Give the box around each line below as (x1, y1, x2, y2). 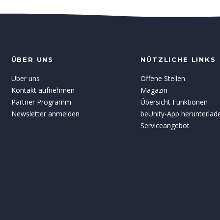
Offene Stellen (140, 74, 186, 83)
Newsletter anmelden (11, 109, 80, 119)
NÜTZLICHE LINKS (140, 55, 216, 64)
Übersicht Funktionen (140, 97, 208, 107)
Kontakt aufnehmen (11, 85, 75, 95)
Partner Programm (11, 97, 71, 107)
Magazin (140, 85, 168, 95)
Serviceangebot (140, 121, 190, 131)
